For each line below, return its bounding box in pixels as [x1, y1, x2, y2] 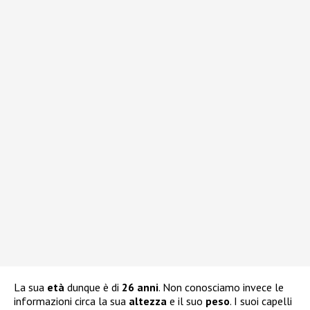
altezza [129, 294, 167, 309]
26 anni [122, 280, 158, 295]
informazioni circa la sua [14, 294, 129, 309]
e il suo [167, 294, 206, 309]
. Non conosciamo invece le [158, 280, 284, 295]
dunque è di [64, 280, 122, 295]
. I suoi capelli [230, 294, 292, 309]
